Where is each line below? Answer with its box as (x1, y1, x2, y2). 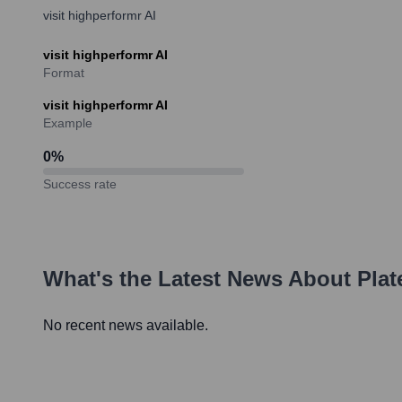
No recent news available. (43, 317, 208, 333)
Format (43, 65, 84, 80)
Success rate (43, 176, 117, 191)
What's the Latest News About (43, 266, 357, 291)
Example (43, 115, 92, 130)
